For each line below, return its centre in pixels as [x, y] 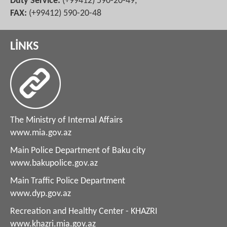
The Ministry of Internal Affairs [66, 120]
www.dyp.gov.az [41, 194]
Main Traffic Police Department [68, 181]
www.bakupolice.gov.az [54, 163]
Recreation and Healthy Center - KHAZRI [84, 211]
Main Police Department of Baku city [78, 150]
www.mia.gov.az [41, 133]
